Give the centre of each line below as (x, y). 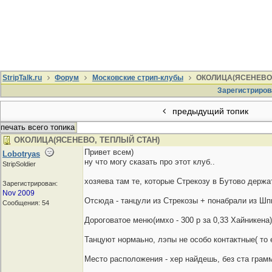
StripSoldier (19, 164)
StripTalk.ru (22, 78)
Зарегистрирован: (30, 183)
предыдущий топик (209, 111)
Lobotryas (21, 154)
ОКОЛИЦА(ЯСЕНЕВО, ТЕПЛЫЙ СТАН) (87, 140)
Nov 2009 (19, 193)
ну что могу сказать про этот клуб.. (150, 162)
